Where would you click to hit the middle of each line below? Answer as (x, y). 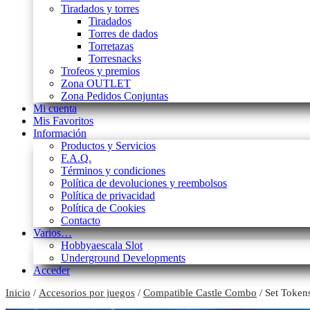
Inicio (18, 293)
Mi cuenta (55, 109)
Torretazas (111, 46)
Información (60, 134)
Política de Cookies (103, 208)
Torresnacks (115, 59)
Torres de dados (123, 34)
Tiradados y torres (100, 9)
